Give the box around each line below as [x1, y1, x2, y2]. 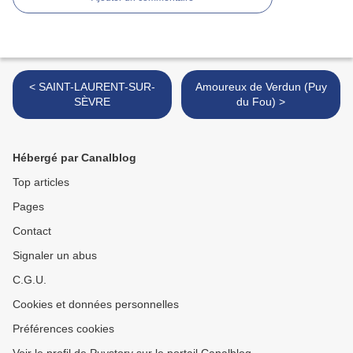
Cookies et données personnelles [13, 298, 179, 310]
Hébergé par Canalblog [13, 151, 136, 164]
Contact [13, 225, 51, 237]
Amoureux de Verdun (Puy [195, 80, 327, 93]
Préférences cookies [13, 322, 114, 335]
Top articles [13, 176, 69, 188]
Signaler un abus [13, 249, 97, 262]
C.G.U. [13, 273, 46, 286]
